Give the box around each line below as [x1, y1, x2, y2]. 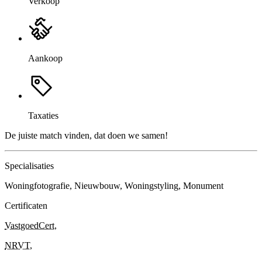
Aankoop [28, 53, 63, 63]
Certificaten [5, 200, 47, 211]
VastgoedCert [5, 220, 54, 230]
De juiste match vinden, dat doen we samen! [5, 130, 168, 140]
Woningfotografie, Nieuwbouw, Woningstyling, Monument [5, 180, 223, 191]
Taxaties [28, 110, 58, 120]
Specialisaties [5, 160, 54, 171]
